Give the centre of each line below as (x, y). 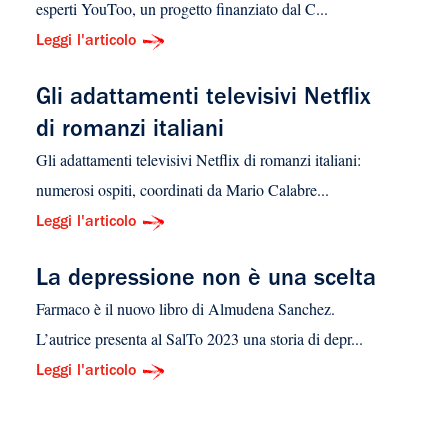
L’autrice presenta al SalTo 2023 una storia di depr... (199, 339)
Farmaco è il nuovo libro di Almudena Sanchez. (185, 309)
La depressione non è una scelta (205, 281)
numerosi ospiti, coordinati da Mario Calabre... (182, 190)
